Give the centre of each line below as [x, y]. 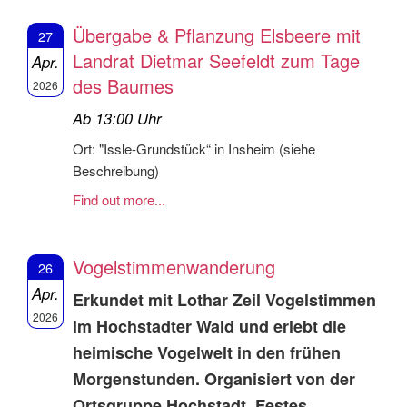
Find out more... [119, 199]
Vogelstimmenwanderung [174, 266]
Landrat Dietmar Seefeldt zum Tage [216, 60]
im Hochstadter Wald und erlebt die [209, 326]
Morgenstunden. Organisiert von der [214, 378]
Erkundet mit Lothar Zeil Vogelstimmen [224, 299]
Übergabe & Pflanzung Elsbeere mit [217, 35]
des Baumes [123, 85]
